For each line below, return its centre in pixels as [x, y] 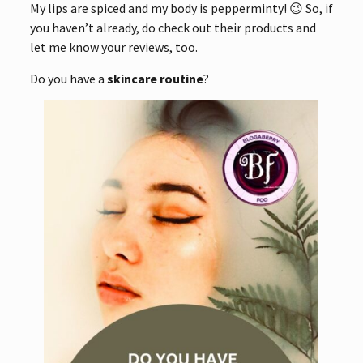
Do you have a [68, 78]
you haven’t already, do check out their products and [173, 27]
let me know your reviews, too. [113, 47]
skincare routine [155, 78]
